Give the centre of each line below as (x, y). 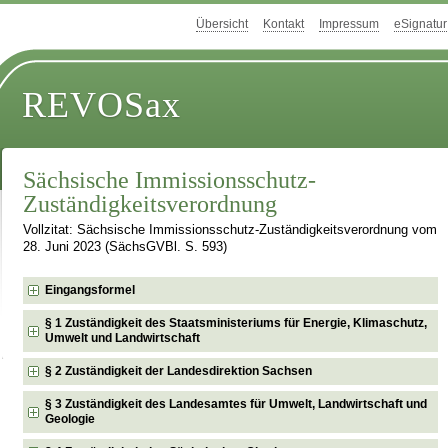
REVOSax (102, 105)
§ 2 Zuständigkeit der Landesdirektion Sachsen (179, 370)
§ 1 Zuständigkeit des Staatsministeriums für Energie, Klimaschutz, (236, 322)
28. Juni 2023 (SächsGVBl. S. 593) (125, 247)
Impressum (349, 24)
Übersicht (222, 24)
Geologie (70, 418)
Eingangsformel (90, 289)
